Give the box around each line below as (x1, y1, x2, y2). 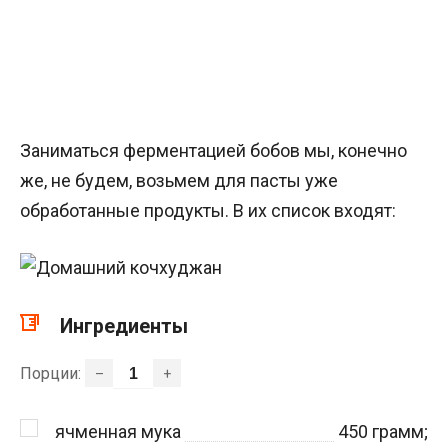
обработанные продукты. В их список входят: (20, 200, 396, 222)
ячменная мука (55, 420, 181, 442)
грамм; (368, 420, 428, 442)
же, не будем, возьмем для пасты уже (20, 170, 338, 192)
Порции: (20, 364, 85, 384)
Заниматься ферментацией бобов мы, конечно (20, 140, 407, 162)
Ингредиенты (60, 315, 188, 339)
